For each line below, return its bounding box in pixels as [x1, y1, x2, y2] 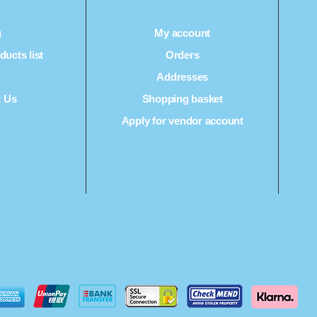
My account [154, 27, 211, 40]
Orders [165, 49, 200, 62]
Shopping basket [142, 93, 223, 105]
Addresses [156, 71, 209, 83]
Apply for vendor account [121, 115, 243, 127]
